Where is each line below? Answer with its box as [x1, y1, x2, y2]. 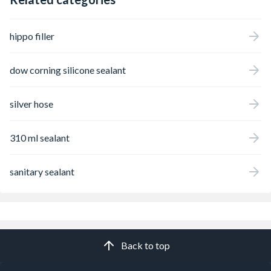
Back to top [120, 240, 170, 251]
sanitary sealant [10, 165, 74, 177]
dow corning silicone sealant [10, 64, 126, 76]
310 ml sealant [10, 131, 70, 143]
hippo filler [10, 30, 54, 42]
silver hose [10, 97, 53, 109]
